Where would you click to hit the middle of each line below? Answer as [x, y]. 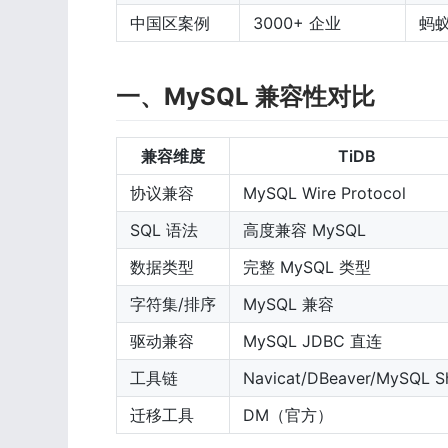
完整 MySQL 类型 [307, 266]
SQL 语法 [164, 229]
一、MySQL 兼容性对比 [245, 97]
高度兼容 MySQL [304, 229]
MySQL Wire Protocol [324, 192]
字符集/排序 [173, 303]
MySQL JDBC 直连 [312, 340]
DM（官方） [288, 414]
